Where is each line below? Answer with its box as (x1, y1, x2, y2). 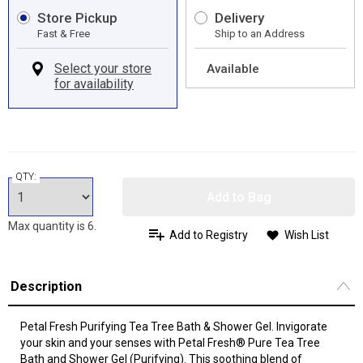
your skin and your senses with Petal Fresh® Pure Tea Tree (20, 336, 320, 349)
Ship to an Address (215, 28, 305, 40)
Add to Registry (169, 228, 248, 241)
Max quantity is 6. (8, 220, 96, 233)
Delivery (215, 10, 264, 26)
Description (11, 278, 82, 294)
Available (207, 62, 259, 76)
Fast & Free (37, 28, 90, 40)
